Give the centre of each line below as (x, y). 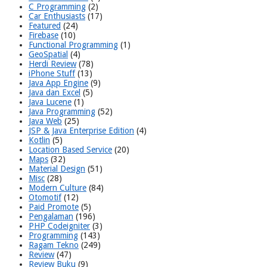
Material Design (57, 169)
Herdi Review (52, 64)
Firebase (44, 35)
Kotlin (39, 140)
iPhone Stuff (52, 74)
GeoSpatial (48, 55)
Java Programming (62, 112)
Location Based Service (70, 150)
